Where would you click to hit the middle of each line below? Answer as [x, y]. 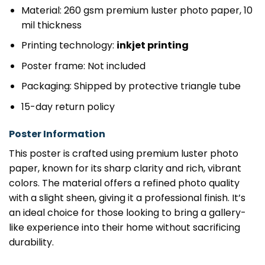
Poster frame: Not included [83, 66]
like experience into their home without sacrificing [125, 227]
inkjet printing [152, 46]
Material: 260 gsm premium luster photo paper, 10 [137, 10]
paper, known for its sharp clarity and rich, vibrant [125, 168]
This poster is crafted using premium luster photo [124, 153]
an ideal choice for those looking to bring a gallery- [127, 212]
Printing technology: [69, 46]
